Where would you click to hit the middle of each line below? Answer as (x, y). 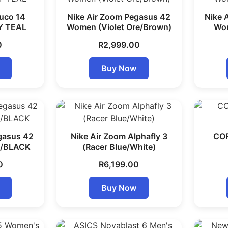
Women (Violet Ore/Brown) (119, 27)
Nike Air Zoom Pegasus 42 (119, 17)
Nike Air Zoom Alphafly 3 (119, 136)
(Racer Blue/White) (119, 147)
